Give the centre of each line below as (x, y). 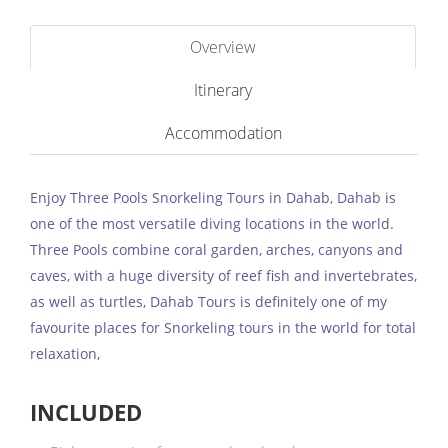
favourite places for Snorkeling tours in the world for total (223, 327)
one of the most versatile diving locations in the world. (212, 223)
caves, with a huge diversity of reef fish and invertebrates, (223, 275)
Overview (223, 47)
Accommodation (223, 133)
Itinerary (223, 90)
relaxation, (65, 353)
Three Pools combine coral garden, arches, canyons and (216, 249)
